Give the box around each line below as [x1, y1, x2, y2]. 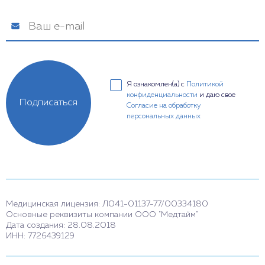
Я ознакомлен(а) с [127, 81, 186, 88]
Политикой [186, 81, 224, 88]
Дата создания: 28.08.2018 [6, 221, 116, 230]
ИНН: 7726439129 [6, 232, 75, 240]
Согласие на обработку [127, 102, 201, 109]
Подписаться [20, 98, 77, 108]
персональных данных [127, 113, 201, 120]
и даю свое [198, 92, 235, 99]
